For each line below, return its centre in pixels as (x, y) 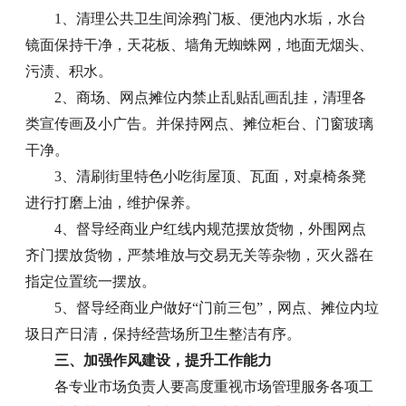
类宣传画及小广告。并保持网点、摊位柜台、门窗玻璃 (200, 123)
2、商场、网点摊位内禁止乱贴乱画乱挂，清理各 (211, 97)
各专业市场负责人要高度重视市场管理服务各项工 (214, 386)
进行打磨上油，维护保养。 (113, 202)
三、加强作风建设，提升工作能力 (164, 360)
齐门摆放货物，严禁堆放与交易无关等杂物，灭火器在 (200, 255)
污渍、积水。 (69, 71)
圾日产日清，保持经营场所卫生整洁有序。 (164, 333)
